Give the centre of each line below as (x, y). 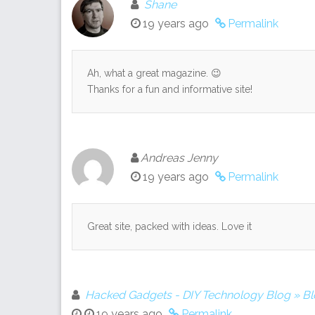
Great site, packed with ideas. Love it (169, 226)
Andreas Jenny (179, 157)
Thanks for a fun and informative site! (170, 89)
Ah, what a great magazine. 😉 (154, 73)
